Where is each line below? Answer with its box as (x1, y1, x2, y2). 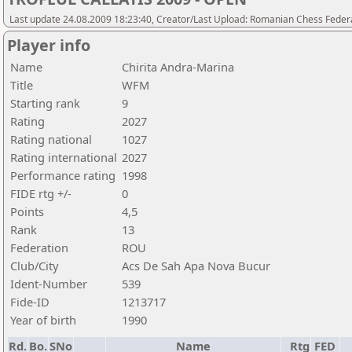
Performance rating (10, 167, 115, 183)
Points (10, 203, 44, 219)
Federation (10, 240, 68, 255)
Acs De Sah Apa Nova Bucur (122, 258, 270, 273)
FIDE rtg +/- (10, 185, 71, 201)
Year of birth (10, 312, 76, 328)
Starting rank (10, 95, 80, 111)
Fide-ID (10, 294, 49, 310)
